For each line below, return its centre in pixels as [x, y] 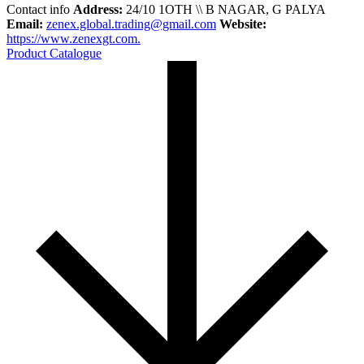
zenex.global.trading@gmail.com [131, 24]
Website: [243, 24]
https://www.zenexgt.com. [74, 38]
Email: [25, 24]
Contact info [38, 9]
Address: [98, 9]
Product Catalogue [54, 53]
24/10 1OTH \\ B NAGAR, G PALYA [224, 9]
